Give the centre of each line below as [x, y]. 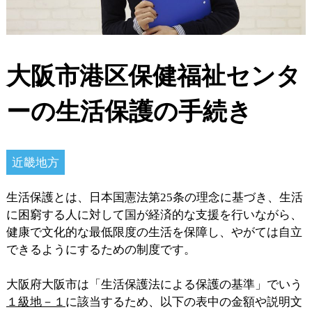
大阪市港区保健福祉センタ [153, 76]
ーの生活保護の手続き [129, 112]
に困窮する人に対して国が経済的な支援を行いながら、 [154, 214]
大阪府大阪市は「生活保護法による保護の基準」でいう [154, 284]
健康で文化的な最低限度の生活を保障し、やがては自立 [154, 232]
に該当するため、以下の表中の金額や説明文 [184, 302]
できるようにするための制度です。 [101, 249]
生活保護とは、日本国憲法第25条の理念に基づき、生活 [154, 197]
